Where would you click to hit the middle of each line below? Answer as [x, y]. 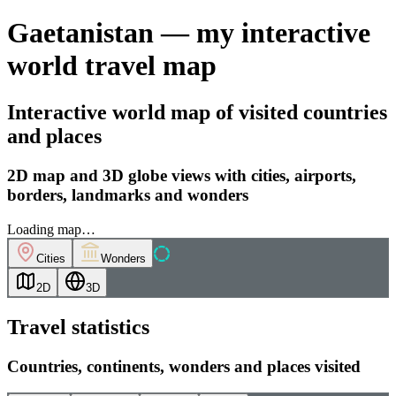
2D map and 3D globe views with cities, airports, [182, 176]
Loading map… [51, 229]
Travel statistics [78, 327]
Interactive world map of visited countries [197, 113]
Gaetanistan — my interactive [189, 32]
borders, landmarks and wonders [128, 195]
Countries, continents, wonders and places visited [184, 366]
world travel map [112, 65]
